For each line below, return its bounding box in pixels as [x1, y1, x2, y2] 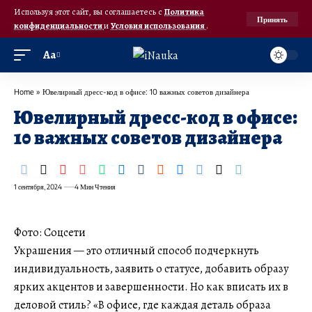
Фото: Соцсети [14, 225, 86, 240]
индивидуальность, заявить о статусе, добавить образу [14, 261, 288, 276]
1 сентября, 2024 [14, 182, 62, 191]
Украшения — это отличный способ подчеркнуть [14, 243, 259, 258]
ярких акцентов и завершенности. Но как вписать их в [14, 279, 288, 295]
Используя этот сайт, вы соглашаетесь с [14, 6, 164, 17]
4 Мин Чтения [74, 182, 116, 191]
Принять [257, 14, 288, 24]
